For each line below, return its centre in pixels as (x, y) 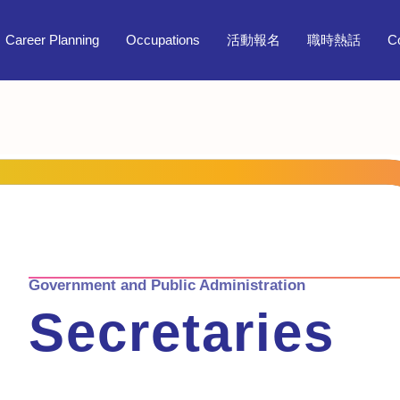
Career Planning (52, 40)
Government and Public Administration (167, 285)
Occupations (162, 40)
